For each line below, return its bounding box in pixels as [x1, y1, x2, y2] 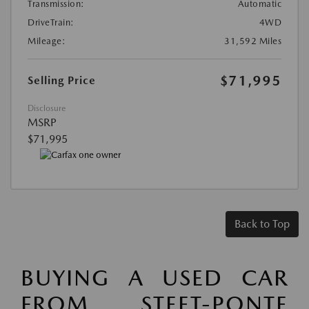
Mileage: [28, 35, 66, 46]
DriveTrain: [28, 17, 74, 28]
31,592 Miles [224, 35, 281, 46]
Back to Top [235, 217, 290, 231]
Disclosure [28, 103, 66, 113]
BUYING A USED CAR [21, 264, 288, 292]
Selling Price [28, 73, 96, 87]
